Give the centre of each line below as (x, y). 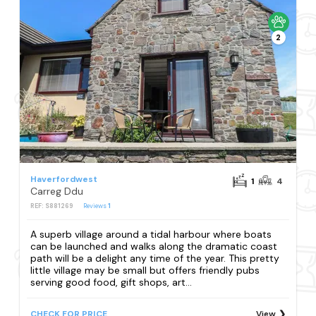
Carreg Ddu (57, 191)
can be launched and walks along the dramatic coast (154, 246)
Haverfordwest (64, 179)
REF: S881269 (52, 206)
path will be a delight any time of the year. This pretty (155, 258)
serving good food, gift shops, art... (111, 282)
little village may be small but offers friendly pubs (145, 270)
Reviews (96, 206)
